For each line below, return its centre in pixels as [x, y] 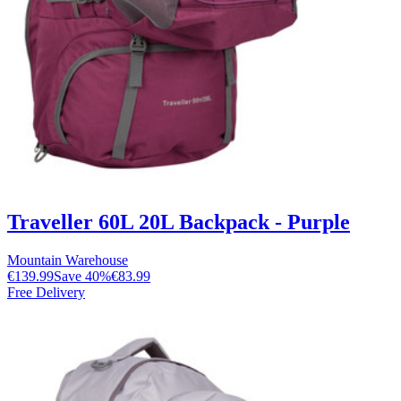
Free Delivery [46, 292]
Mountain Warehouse [68, 260]
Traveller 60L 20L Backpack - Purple [179, 222]
